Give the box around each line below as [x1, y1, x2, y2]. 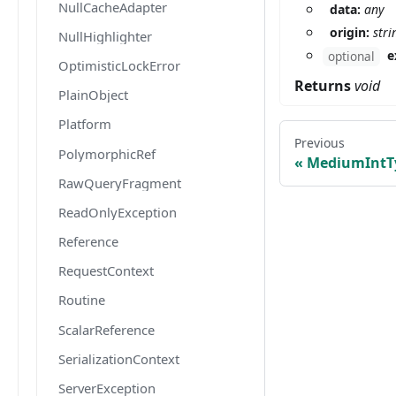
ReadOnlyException [58, 202, 177, 221]
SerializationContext [58, 349, 179, 368]
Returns [294, 76, 354, 96]
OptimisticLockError [58, 56, 180, 74]
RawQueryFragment [58, 173, 181, 192]
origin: [330, 24, 373, 42]
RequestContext [58, 262, 154, 280]
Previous [294, 134, 345, 152]
